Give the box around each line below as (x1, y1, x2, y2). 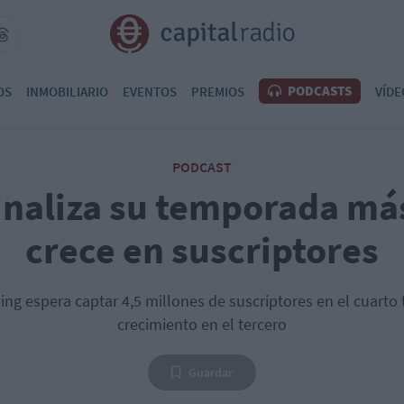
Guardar (188, 364, 233, 381)
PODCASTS (285, 82, 352, 99)
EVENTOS (123, 82, 177, 100)
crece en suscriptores (25, 226, 379, 273)
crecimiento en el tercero (117, 314, 287, 335)
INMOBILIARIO (26, 82, 108, 100)
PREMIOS (191, 82, 244, 100)
